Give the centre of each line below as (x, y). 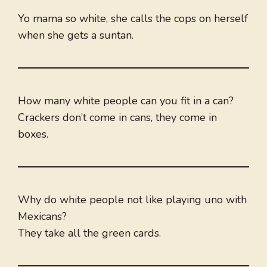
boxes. (33, 134)
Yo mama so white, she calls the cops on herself (133, 19)
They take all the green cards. (89, 233)
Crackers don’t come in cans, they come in (117, 118)
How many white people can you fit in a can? (126, 101)
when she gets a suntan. (76, 35)
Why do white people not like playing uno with (132, 200)
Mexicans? (42, 217)
